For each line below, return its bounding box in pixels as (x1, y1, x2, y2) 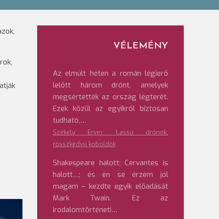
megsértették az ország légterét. (53, 92, 168, 102)
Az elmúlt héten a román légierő (53, 68, 168, 78)
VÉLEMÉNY (113, 42, 168, 51)
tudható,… (53, 115, 86, 125)
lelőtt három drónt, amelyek (53, 80, 168, 90)
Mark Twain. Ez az (53, 193, 168, 203)
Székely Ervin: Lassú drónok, (53, 128, 168, 136)
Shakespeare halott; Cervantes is (53, 158, 168, 168)
